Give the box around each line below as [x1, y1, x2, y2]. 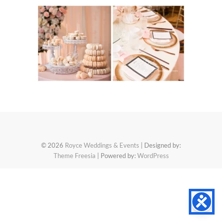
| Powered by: [95, 151, 137, 160]
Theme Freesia [53, 151, 96, 160]
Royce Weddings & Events [65, 141, 139, 149]
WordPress [137, 151, 169, 160]
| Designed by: [139, 141, 181, 149]
